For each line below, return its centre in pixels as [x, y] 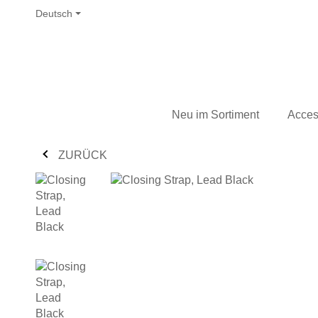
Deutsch [57, 13]
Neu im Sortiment [215, 114]
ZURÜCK [83, 155]
